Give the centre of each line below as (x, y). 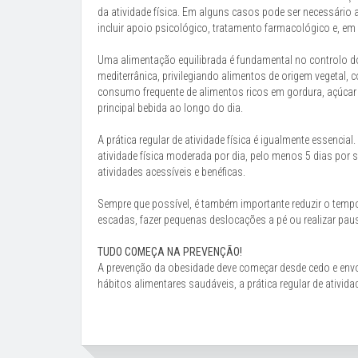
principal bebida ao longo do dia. (170, 108)
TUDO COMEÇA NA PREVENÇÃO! (170, 252)
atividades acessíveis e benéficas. (171, 172)
